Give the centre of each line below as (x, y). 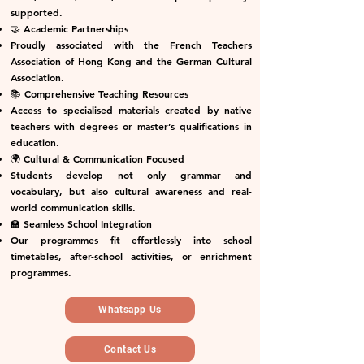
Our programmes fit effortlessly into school (131, 240)
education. (35, 142)
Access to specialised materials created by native (131, 110)
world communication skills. (73, 207)
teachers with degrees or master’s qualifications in (131, 126)
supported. (37, 12)
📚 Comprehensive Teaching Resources (100, 93)
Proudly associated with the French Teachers (131, 45)
